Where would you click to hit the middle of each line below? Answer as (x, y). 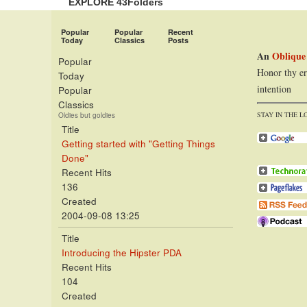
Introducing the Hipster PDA (122, 253)
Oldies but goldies (87, 115)
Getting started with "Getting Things (138, 144)
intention (274, 89)
